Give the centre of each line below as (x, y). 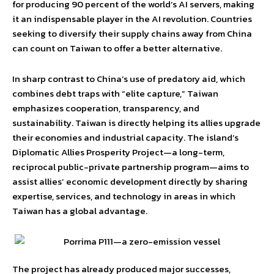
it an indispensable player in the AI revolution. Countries (132, 19)
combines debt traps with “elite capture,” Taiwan (115, 94)
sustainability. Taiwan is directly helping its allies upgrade (136, 123)
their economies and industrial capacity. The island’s (125, 138)
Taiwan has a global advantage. (80, 211)
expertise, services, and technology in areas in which (124, 196)
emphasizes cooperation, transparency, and (106, 108)
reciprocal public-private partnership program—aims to (131, 167)
